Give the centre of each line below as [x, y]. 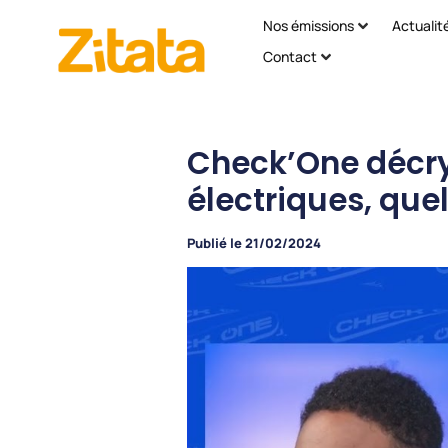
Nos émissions [309, 25]
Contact [290, 56]
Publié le [214, 243]
